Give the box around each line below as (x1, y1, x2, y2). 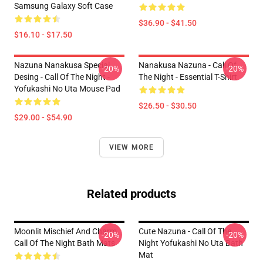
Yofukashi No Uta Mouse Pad (14, 84, 120, 93)
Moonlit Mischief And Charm (14, 227, 117, 236)
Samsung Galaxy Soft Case (14, 1, 113, 11)
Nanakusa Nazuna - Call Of (139, 60, 237, 70)
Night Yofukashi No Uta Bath (139, 238, 243, 248)
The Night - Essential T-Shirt (139, 72, 237, 82)
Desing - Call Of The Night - (14, 72, 110, 82)
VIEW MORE (109, 143, 154, 151)
